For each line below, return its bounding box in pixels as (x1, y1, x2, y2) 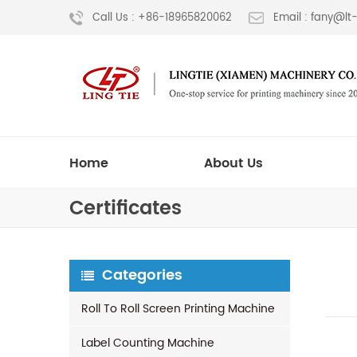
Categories (102, 264, 182, 287)
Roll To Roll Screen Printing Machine (81, 300, 275, 318)
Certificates (69, 193, 182, 225)
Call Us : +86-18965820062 (92, 10, 232, 27)
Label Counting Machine (81, 334, 214, 352)
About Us (204, 153, 263, 174)
